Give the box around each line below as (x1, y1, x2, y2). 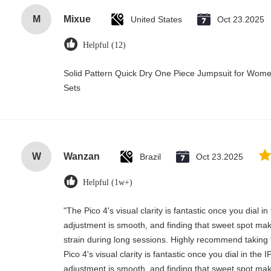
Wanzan (64, 151, 100, 162)
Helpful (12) (83, 41, 126, 50)
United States (131, 15, 182, 24)
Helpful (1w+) (83, 178, 132, 187)
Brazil (140, 152, 161, 162)
